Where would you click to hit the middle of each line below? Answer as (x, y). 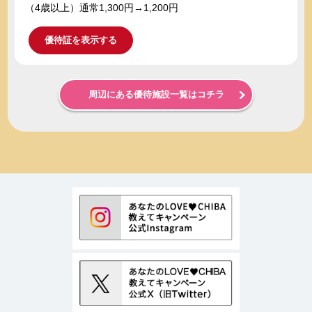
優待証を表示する (81, 40)
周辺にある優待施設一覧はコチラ (156, 95)
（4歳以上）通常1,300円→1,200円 (102, 8)
